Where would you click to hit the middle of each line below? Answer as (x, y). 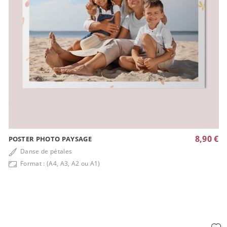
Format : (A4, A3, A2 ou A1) (59, 163)
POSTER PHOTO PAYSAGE (50, 139)
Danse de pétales (45, 151)
